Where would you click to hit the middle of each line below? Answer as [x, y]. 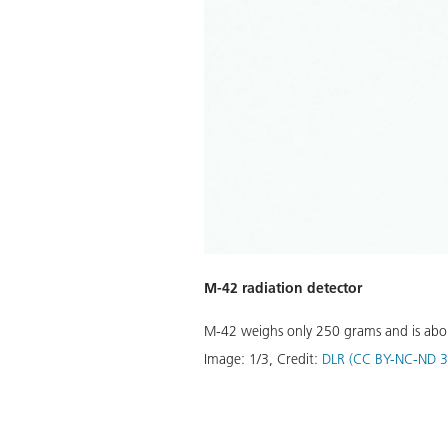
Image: [225, 359]
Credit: [300, 359]
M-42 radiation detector [283, 288]
